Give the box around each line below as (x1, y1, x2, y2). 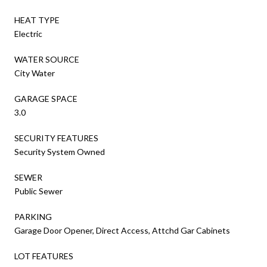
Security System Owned (14, 146, 105, 157)
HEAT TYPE (14, 14, 60, 25)
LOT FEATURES (14, 250, 73, 261)
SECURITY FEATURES (14, 132, 98, 143)
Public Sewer (14, 185, 63, 196)
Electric (14, 28, 42, 39)
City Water (14, 67, 55, 78)
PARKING (14, 211, 52, 222)
